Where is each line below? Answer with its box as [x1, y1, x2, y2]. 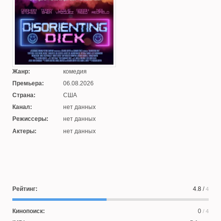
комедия [62, 68, 87, 75]
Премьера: [12, 80, 44, 87]
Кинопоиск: [12, 208, 45, 215]
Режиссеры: [12, 115, 48, 123]
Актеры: [12, 128, 37, 135]
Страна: [12, 92, 36, 99]
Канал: [12, 104, 32, 111]
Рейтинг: [12, 185, 37, 193]
